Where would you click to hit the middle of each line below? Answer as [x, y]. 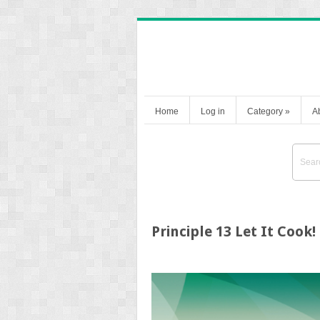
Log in [213, 111]
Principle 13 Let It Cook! [234, 231]
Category [265, 111]
